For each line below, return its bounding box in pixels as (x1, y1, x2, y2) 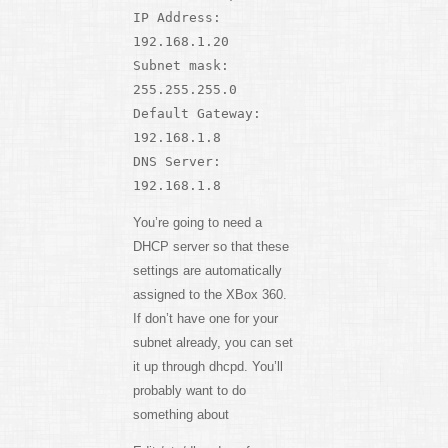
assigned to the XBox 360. (132, 287, 287, 303)
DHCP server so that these (132, 239, 289, 255)
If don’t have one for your (132, 311, 278, 327)
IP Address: (132, 10, 221, 26)
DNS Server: (132, 154, 221, 170)
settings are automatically (132, 263, 282, 279)
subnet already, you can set (132, 335, 293, 351)
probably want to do (132, 383, 246, 399)
